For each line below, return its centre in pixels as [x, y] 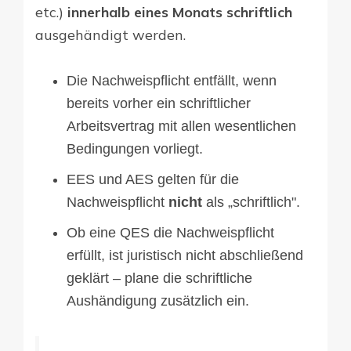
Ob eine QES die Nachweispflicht [170, 232]
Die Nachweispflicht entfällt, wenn [172, 80]
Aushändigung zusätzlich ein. [158, 300]
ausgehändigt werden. [110, 34]
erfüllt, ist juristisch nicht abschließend [185, 255]
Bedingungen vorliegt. [135, 148]
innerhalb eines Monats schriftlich [180, 12]
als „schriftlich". [251, 202]
